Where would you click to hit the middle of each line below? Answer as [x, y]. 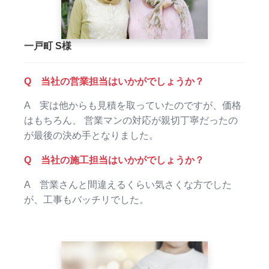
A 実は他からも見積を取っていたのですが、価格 [133, 106]
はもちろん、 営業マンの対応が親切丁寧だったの [131, 121]
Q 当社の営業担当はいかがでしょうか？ [114, 81]
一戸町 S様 [48, 46]
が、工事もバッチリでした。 [87, 199]
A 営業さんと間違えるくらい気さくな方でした [128, 184]
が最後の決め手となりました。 [92, 136]
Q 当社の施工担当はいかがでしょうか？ [114, 160]
